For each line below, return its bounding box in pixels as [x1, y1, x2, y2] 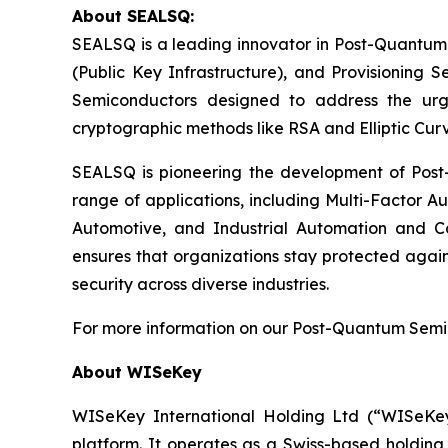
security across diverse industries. [72, 273, 329, 294]
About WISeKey [72, 361, 202, 382]
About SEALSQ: [72, 5, 194, 26]
